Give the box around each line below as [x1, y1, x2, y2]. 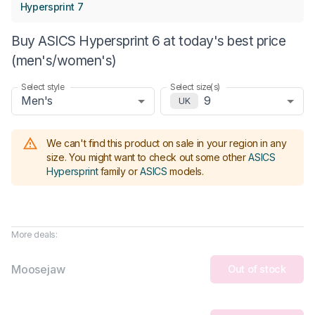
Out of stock [228, 263, 286, 276]
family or [100, 165, 138, 177]
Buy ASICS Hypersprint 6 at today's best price [11, 32, 286, 49]
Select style [21, 81, 65, 92]
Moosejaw [11, 262, 65, 276]
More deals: [11, 229, 58, 240]
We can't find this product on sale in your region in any [46, 136, 287, 149]
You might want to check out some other [68, 150, 246, 163]
